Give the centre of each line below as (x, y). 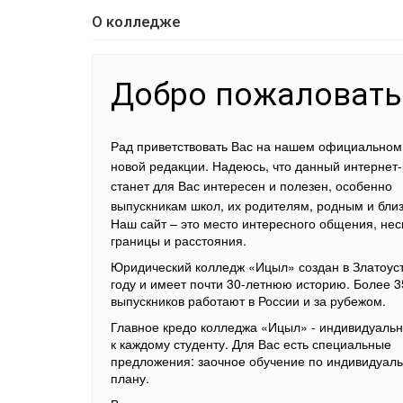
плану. (130, 378)
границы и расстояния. (179, 240)
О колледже (136, 22)
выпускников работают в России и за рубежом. (248, 300)
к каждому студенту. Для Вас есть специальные (251, 344)
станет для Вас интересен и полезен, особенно (251, 185)
